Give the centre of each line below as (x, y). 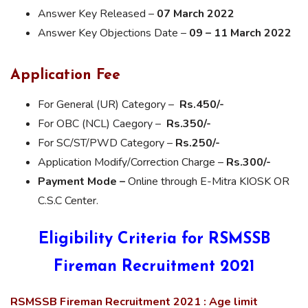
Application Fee (65, 75)
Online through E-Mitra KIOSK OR (207, 181)
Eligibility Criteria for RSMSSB (154, 239)
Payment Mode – (81, 181)
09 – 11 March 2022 (240, 33)
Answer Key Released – (97, 13)
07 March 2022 (196, 13)
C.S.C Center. (68, 200)
